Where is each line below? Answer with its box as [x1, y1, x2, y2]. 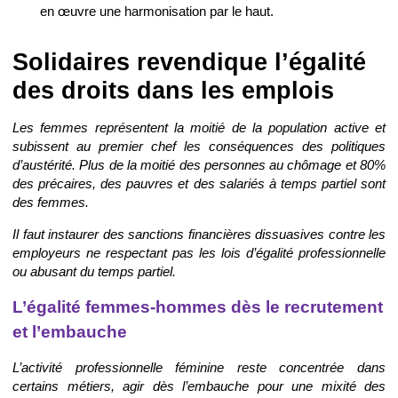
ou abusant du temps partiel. [12, 264, 176, 280]
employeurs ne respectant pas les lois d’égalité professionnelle [12, 245, 386, 261]
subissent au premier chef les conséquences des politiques [12, 139, 386, 155]
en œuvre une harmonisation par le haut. [39, 3, 274, 19]
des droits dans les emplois [12, 76, 334, 104]
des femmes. [12, 195, 89, 211]
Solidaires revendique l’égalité [12, 48, 366, 76]
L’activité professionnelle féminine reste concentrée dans [12, 359, 386, 375]
